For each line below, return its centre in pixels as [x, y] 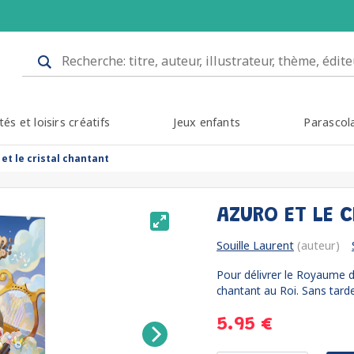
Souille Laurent [255, 245]
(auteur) [317, 245]
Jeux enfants [207, 122]
